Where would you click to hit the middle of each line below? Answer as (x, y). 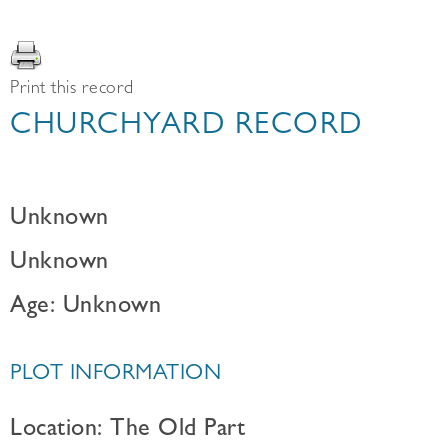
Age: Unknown (85, 308)
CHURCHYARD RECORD (186, 128)
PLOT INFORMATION (115, 375)
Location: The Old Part (127, 431)
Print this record (72, 90)
